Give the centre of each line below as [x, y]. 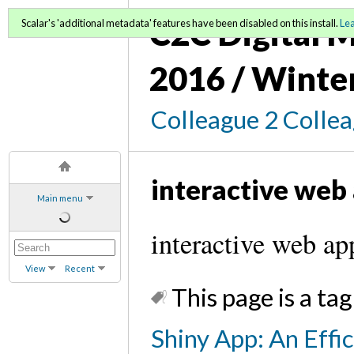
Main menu [60, 198]
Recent [79, 268]
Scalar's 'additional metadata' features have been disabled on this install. [181, 23]
